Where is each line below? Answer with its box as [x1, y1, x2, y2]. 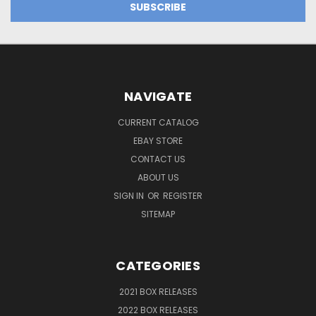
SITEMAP [141, 207, 175, 220]
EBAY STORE [133, 134, 183, 147]
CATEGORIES [116, 256, 200, 274]
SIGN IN [114, 189, 146, 202]
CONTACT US [130, 152, 186, 165]
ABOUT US [137, 171, 179, 183]
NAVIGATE [124, 87, 192, 105]
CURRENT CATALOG [117, 116, 199, 128]
